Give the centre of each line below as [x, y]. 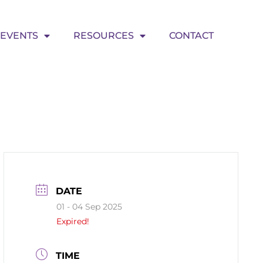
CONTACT [192, 36]
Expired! [73, 221]
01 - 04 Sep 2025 [90, 206]
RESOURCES [104, 36]
